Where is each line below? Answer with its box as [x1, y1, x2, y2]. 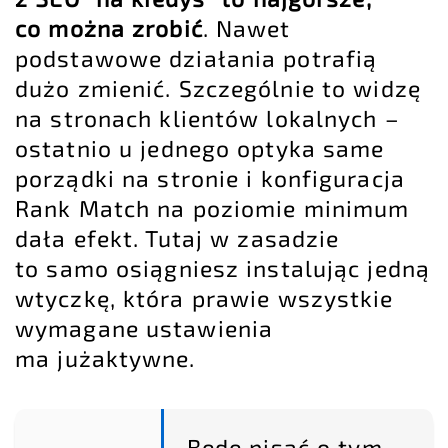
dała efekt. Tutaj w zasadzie [15, 224, 340, 253]
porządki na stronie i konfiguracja [15, 164, 405, 193]
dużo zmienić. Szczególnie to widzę [15, 74, 421, 103]
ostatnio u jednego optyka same [15, 134, 385, 163]
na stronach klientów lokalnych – [15, 104, 400, 133]
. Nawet [202, 14, 291, 43]
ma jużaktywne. [15, 344, 196, 373]
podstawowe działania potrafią [15, 44, 378, 73]
